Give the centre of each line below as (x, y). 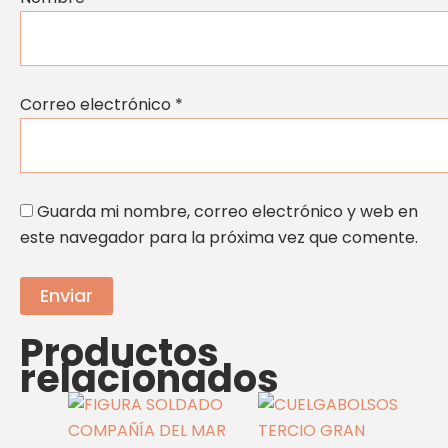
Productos (119, 353)
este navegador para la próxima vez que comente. (219, 237)
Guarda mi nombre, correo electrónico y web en (227, 211)
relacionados (149, 379)
